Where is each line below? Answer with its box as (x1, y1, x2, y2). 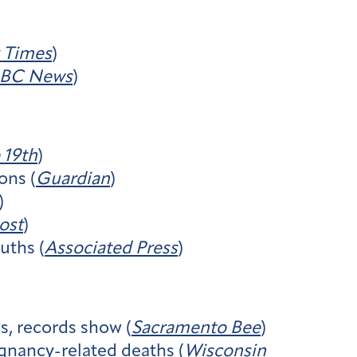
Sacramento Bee (131, 319, 261, 338)
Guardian (36, 171, 110, 190)
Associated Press (45, 240, 178, 259)
